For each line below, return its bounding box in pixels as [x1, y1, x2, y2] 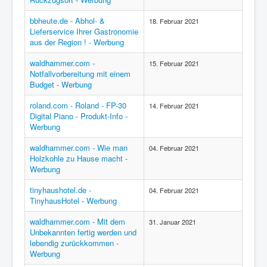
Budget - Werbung [30, 79, 92, 90]
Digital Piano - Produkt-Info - [30, 110, 128, 122]
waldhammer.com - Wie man [30, 142, 128, 153]
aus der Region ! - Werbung [30, 36, 124, 48]
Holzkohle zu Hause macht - [30, 153, 128, 164]
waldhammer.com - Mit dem [30, 216, 125, 227]
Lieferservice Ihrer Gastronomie [30, 26, 138, 37]
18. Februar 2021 [149, 16, 199, 26]
